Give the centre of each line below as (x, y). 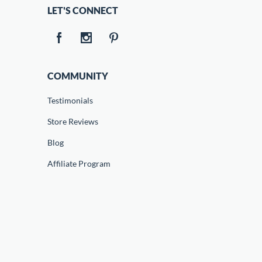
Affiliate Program (79, 163)
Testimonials (70, 100)
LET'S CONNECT (82, 10)
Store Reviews (73, 121)
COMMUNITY (77, 76)
